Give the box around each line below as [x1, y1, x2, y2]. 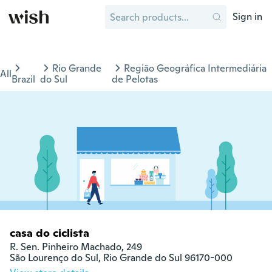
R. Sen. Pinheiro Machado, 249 [10, 240, 142, 253]
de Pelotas [111, 73, 158, 86]
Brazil [12, 73, 35, 86]
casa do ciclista [10, 225, 89, 240]
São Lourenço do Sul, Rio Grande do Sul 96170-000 [10, 251, 233, 264]
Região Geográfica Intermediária [123, 62, 267, 75]
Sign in [233, 10, 262, 23]
